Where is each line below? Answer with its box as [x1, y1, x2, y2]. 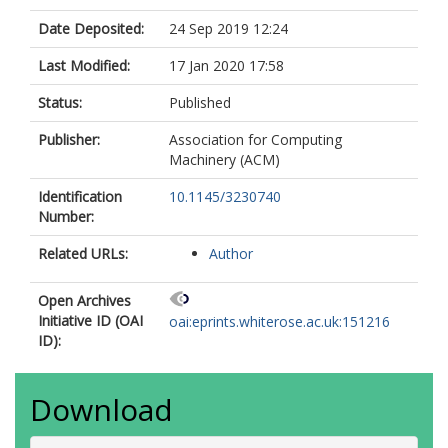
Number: [38, 207, 94, 226]
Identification [38, 187, 122, 206]
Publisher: [38, 130, 100, 149]
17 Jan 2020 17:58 [169, 56, 284, 75]
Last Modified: [38, 56, 130, 75]
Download [30, 389, 173, 430]
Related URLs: [38, 244, 128, 263]
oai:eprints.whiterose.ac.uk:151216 [169, 312, 390, 332]
